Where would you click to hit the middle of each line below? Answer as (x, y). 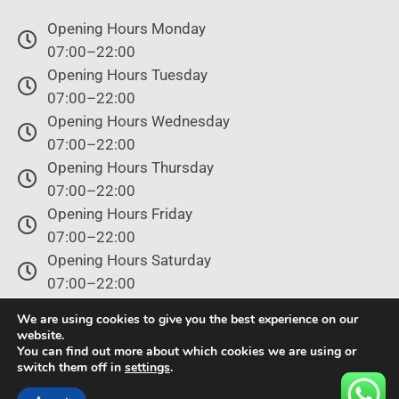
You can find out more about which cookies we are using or (187, 351)
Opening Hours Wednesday (138, 122)
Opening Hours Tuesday (127, 75)
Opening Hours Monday (126, 29)
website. (41, 335)
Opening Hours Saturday (129, 261)
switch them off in (71, 367)
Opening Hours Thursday (130, 168)
